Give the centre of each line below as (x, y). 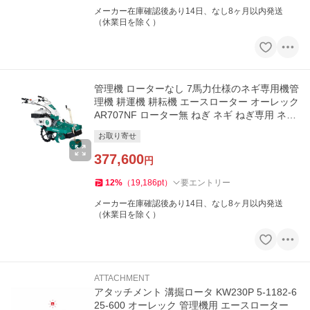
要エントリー (206, 183)
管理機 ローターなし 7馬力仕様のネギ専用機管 (197, 89)
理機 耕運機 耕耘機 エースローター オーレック (197, 102)
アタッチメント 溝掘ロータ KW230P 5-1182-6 (195, 292)
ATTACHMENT (122, 279)
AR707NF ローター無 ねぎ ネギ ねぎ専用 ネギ (195, 115)
